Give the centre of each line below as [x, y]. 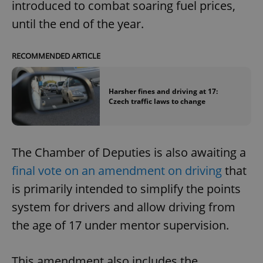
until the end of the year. [78, 23]
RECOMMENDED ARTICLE [56, 55]
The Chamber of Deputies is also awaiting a [129, 153]
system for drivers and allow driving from [124, 207]
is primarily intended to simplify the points [126, 189]
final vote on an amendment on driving [117, 171]
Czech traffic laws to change [157, 101]
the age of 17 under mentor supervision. [120, 225]
